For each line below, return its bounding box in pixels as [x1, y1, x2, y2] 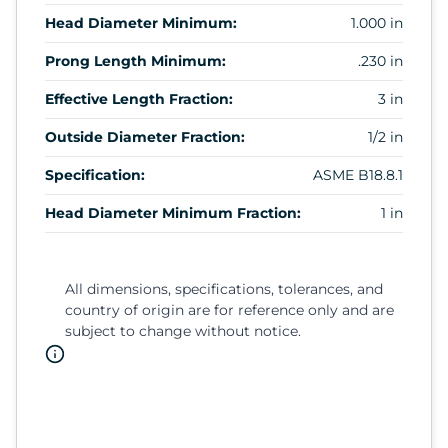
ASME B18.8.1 [313, 165, 403, 184]
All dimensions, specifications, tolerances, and [65, 279, 383, 298]
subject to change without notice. [65, 321, 301, 340]
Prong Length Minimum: [45, 51, 226, 70]
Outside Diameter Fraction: [45, 127, 245, 146]
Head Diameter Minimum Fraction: [45, 203, 301, 222]
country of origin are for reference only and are [65, 300, 394, 319]
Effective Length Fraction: [45, 89, 233, 108]
